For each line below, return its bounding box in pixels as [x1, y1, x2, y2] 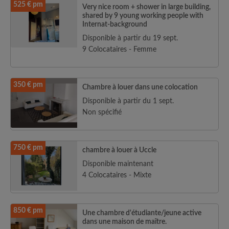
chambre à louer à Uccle [82, 147, 156, 154]
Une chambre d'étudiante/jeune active [82, 210, 201, 217]
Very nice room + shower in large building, [82, 4, 211, 11]
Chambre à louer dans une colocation [82, 84, 198, 91]
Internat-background [82, 21, 147, 28]
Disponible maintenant [82, 161, 153, 168]
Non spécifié [82, 109, 122, 116]
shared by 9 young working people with [82, 12, 203, 19]
